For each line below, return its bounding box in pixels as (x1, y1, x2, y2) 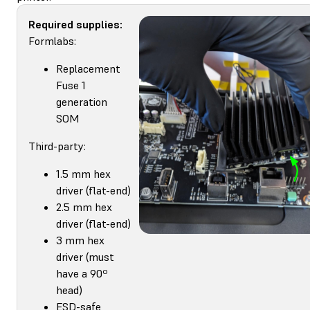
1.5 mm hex (56, 166, 111, 181)
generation (56, 94, 107, 109)
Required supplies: (28, 17, 122, 31)
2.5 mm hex (56, 199, 112, 214)
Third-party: (28, 138, 86, 153)
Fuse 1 (56, 77, 86, 92)
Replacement (56, 61, 120, 75)
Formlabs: (28, 33, 76, 48)
